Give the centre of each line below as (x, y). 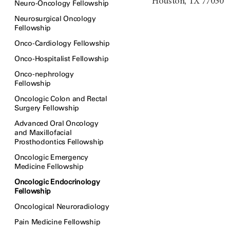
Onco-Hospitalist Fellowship (62, 59)
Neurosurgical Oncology (55, 19)
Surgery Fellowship (47, 108)
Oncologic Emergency (51, 157)
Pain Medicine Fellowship (57, 222)
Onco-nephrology (44, 74)
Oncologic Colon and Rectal (61, 99)
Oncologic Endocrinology (57, 182)
